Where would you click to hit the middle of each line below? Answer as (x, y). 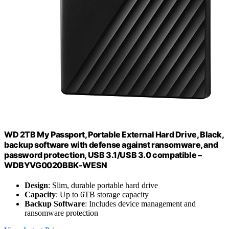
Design (36, 185)
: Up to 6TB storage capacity (102, 194)
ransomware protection (61, 213)
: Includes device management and (140, 203)
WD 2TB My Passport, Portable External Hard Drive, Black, (114, 134)
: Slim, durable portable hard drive (103, 185)
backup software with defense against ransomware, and (111, 144)
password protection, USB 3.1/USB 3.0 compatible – (103, 155)
